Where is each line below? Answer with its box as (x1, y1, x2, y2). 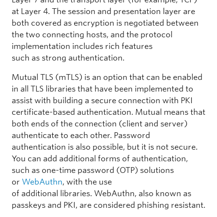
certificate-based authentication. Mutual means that (12, 107, 205, 117)
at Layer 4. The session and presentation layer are (12, 6, 195, 16)
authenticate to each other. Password (12, 130, 150, 140)
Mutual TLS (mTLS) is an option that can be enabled (12, 72, 202, 82)
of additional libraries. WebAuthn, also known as (12, 188, 191, 198)
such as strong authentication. (12, 53, 124, 62)
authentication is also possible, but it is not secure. (12, 142, 198, 152)
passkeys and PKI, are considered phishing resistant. (12, 200, 205, 210)
